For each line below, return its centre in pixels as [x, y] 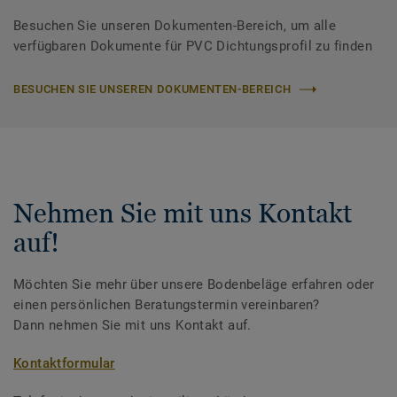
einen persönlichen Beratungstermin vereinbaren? [167, 305]
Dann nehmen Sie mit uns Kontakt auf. [132, 326]
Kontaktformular [64, 364]
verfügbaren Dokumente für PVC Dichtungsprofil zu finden [193, 47]
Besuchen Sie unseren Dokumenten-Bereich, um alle [175, 26]
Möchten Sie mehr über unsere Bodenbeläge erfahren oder [194, 285]
